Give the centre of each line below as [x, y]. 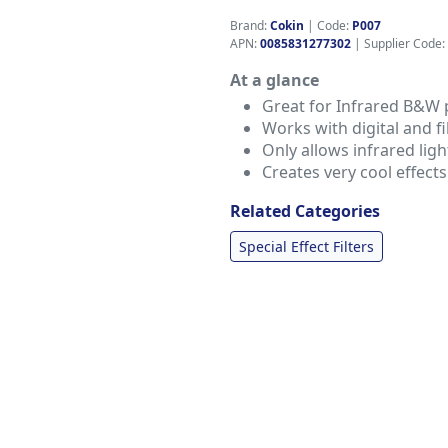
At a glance [274, 80]
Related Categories [305, 211]
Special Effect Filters [306, 246]
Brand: [250, 25]
